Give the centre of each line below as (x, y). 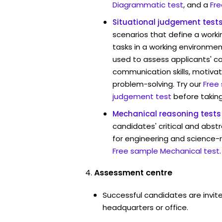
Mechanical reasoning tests (167, 113)
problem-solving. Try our (157, 84)
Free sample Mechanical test (166, 151)
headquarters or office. (145, 207)
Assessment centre (133, 172)
